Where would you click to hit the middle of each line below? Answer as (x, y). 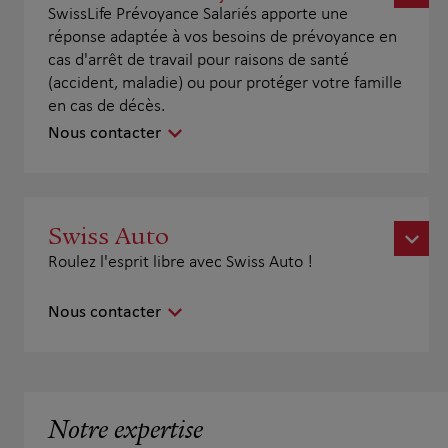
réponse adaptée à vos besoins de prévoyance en (222, 37)
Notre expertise (125, 432)
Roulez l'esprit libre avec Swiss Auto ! (180, 262)
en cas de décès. (106, 106)
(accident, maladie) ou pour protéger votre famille (225, 83)
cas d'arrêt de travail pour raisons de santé (198, 60)
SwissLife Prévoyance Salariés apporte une (198, 14)
